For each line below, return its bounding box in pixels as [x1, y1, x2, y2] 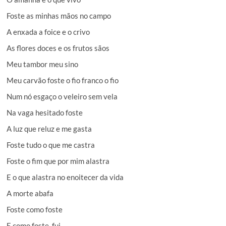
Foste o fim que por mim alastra [7, 156, 110, 165]
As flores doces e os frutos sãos [7, 43, 110, 52]
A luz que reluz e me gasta [7, 124, 92, 133]
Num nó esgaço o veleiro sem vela [7, 91, 118, 101]
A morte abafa [7, 188, 54, 198]
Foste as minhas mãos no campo [7, 11, 111, 20]
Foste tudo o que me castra [7, 140, 95, 149]
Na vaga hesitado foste [7, 107, 83, 117]
